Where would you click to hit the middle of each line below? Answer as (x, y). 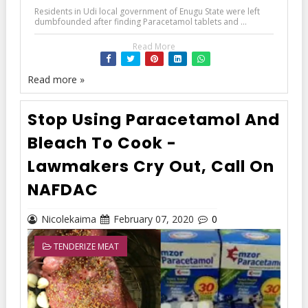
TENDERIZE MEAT (85, 247)
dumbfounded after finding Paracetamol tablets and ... (140, 22)
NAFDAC (63, 190)
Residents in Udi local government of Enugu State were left (147, 12)
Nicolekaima (68, 219)
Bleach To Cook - (102, 143)
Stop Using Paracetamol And (153, 120)
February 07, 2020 (153, 219)
